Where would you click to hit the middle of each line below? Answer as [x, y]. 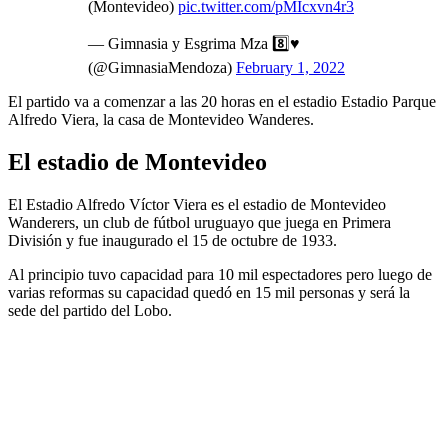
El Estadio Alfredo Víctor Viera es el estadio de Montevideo [197, 204]
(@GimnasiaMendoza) [162, 67]
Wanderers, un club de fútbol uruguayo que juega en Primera [199, 222]
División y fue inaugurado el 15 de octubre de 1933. [172, 240]
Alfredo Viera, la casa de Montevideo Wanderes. [161, 119]
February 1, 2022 [290, 67]
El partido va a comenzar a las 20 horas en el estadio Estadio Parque [222, 101]
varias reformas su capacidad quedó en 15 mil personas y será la [209, 292]
